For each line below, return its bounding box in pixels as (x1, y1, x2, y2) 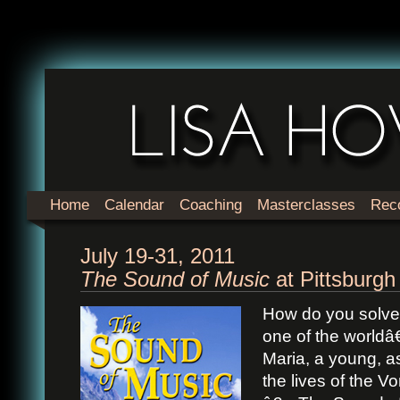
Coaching (179, 196, 242, 213)
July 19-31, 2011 (80, 244, 235, 268)
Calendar (104, 196, 164, 213)
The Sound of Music (80, 267, 270, 291)
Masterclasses (257, 196, 355, 213)
